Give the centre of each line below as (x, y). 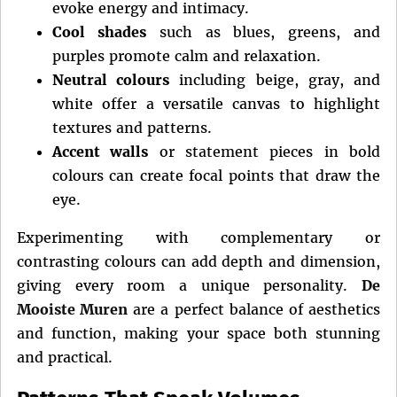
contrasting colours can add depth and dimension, (198, 262)
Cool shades (99, 32)
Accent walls (101, 152)
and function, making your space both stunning (198, 334)
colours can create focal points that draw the (216, 176)
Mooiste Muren (73, 310)
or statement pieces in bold (265, 152)
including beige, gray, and (275, 80)
